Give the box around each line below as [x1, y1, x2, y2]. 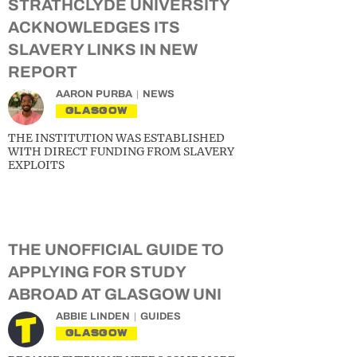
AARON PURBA [56, 88, 132, 100]
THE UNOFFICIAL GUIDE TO [8, 241, 224, 258]
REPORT [8, 63, 77, 80]
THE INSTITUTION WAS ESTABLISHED [8, 131, 225, 145]
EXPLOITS [8, 158, 65, 172]
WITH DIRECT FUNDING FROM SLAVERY [8, 144, 234, 159]
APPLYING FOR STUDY [8, 263, 186, 280]
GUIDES [140, 311, 181, 322]
